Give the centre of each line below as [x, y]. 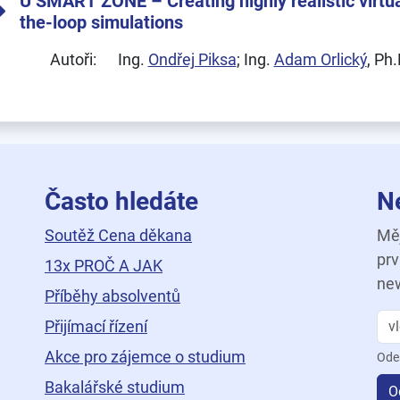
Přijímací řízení [96, 326]
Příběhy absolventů [112, 296]
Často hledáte [121, 201]
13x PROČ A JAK [104, 266]
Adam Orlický [320, 59]
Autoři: [73, 59]
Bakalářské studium [115, 387]
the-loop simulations [101, 22]
